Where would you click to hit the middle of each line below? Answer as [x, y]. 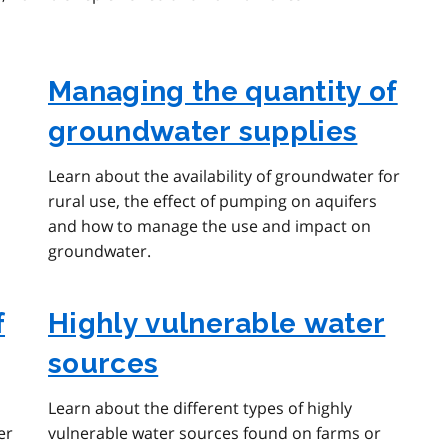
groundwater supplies [203, 132]
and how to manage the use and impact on [209, 226]
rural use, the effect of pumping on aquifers [212, 201]
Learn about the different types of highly [200, 408]
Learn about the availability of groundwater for [224, 176]
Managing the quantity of [223, 92]
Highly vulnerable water [217, 324]
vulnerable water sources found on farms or [214, 433]
